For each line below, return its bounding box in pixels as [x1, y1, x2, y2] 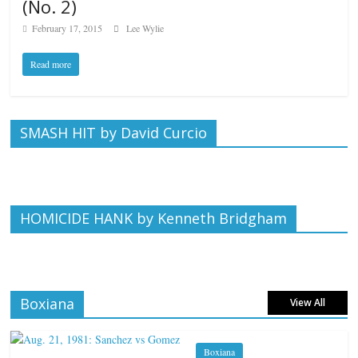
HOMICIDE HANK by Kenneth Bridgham [20, 209, 288, 229]
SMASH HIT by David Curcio [20, 123, 208, 143]
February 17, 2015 [32, 22, 103, 35]
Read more [30, 58, 72, 71]
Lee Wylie [126, 22, 165, 35]
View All [289, 296, 325, 310]
